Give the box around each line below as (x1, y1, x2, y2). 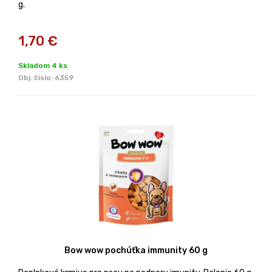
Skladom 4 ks (18, 61, 67, 70)
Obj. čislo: (18, 73, 55, 82)
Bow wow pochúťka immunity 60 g (64, 245, 208, 256)
